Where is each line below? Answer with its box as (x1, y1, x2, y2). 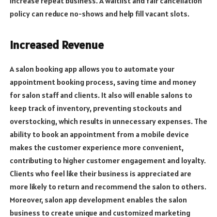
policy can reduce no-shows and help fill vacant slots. (10, 9, 189, 19)
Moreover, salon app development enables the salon (10, 194, 187, 204)
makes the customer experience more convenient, (10, 142, 184, 152)
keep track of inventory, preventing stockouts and (10, 103, 182, 113)
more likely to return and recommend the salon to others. (10, 181, 206, 191)
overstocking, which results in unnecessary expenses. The (10, 116, 207, 126)
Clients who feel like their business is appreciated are (10, 168, 191, 178)
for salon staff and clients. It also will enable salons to (10, 90, 192, 100)
